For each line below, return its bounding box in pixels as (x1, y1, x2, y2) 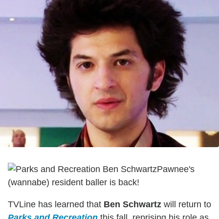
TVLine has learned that (8, 199, 104, 210)
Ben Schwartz (104, 199, 161, 210)
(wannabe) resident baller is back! (8, 177, 139, 188)
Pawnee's (157, 164, 195, 175)
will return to (161, 199, 211, 210)
